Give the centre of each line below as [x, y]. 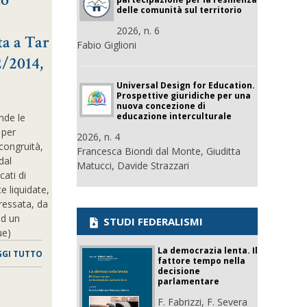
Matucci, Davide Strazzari [133, 165]
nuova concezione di [161, 106]
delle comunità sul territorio [179, 10]
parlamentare [188, 281]
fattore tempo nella [201, 261]
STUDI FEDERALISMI [152, 221]
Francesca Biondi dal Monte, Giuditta [159, 151]
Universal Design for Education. [186, 85]
